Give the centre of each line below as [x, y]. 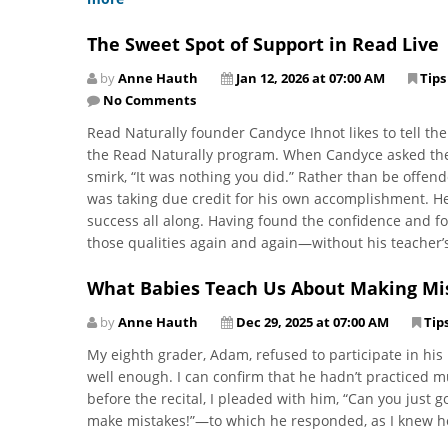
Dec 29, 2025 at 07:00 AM [312, 321]
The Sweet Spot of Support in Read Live [263, 43]
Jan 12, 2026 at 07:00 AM [310, 77]
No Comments [149, 99]
